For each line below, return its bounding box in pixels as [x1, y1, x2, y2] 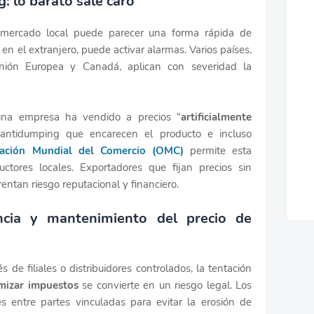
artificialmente [181, 109, 252, 124]
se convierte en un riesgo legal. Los [82, 278, 252, 292]
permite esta [183, 143, 252, 158]
